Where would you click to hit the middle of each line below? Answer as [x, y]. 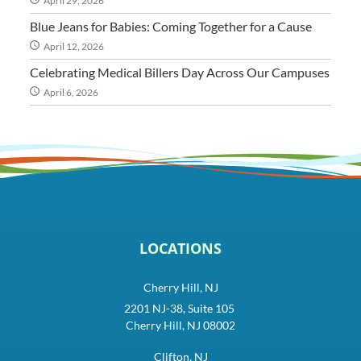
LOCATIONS [180, 248]
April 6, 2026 [71, 93]
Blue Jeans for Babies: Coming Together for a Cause [171, 27]
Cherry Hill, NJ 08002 [180, 325]
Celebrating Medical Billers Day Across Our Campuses [180, 73]
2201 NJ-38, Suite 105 [180, 308]
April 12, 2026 [74, 47]
